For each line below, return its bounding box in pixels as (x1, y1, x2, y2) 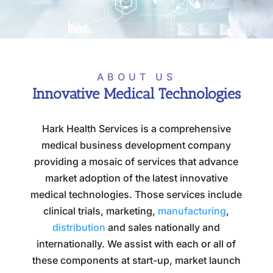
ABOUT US (96, 71, 176, 83)
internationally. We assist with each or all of (37, 238, 236, 250)
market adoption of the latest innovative (44, 172, 228, 184)
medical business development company (41, 139, 232, 151)
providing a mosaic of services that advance (34, 155, 239, 168)
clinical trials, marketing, (43, 205, 158, 217)
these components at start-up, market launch (32, 254, 241, 266)
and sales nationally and (105, 221, 221, 233)
